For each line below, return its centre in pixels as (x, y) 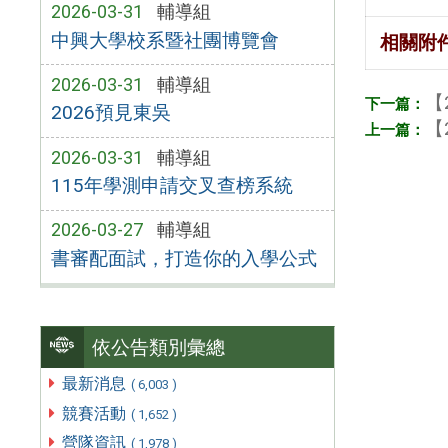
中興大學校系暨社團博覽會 (164, 40)
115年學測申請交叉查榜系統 (171, 186)
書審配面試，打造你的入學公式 (183, 259)
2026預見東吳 (110, 113)
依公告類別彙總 (159, 347)
